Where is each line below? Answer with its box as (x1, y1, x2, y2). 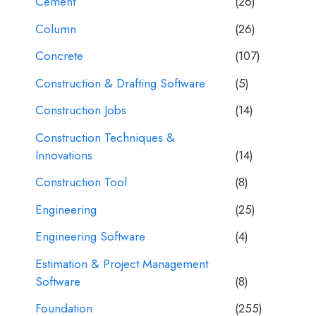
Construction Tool (35, 174, 127, 191)
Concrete (35, 47, 83, 65)
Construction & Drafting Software (35, 74, 205, 92)
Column (35, 20, 76, 37)
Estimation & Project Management (35, 255, 208, 272)
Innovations (35, 146, 92, 164)
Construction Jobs (35, 102, 126, 119)
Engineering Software (35, 228, 145, 245)
